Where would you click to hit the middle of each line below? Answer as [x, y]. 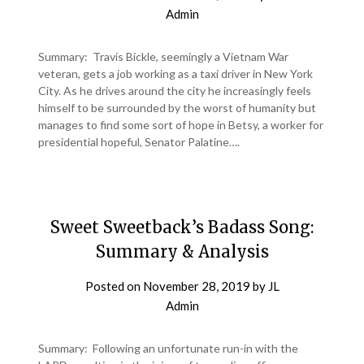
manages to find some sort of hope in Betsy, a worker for [181, 125]
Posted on [114, 286]
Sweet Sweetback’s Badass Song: [182, 227]
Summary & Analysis [182, 251]
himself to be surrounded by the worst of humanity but [178, 108]
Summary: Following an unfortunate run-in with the [169, 348]
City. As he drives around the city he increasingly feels [175, 91]
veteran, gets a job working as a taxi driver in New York [176, 74]
